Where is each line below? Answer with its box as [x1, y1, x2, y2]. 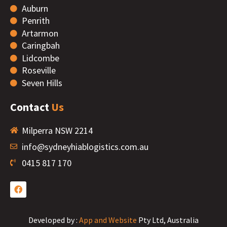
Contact [10, 99, 51, 114]
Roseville [21, 64, 56, 77]
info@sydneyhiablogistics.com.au [21, 140, 148, 153]
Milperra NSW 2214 [21, 124, 93, 136]
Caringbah [21, 40, 60, 52]
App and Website [79, 214, 137, 225]
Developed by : [28, 214, 79, 225]
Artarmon [21, 27, 58, 39]
